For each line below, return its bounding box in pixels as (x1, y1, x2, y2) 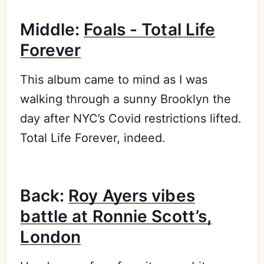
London (20, 226, 81, 247)
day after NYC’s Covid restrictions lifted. (20, 111, 242, 126)
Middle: (20, 19, 84, 39)
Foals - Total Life (84, 19, 216, 39)
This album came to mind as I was (20, 72, 208, 87)
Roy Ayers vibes (68, 185, 195, 206)
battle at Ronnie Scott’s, (20, 206, 212, 226)
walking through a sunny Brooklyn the (20, 91, 232, 106)
